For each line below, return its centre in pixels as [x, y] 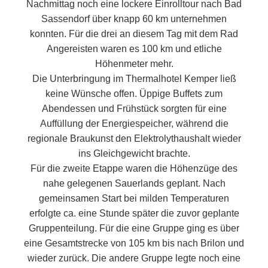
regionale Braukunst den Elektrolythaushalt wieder [134, 138]
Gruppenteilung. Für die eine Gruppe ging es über [134, 228]
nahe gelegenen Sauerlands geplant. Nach [134, 183]
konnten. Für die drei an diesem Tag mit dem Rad [134, 34]
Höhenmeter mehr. [134, 64]
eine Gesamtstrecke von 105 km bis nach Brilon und [134, 243]
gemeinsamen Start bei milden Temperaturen [134, 198]
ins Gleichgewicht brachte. [134, 153]
